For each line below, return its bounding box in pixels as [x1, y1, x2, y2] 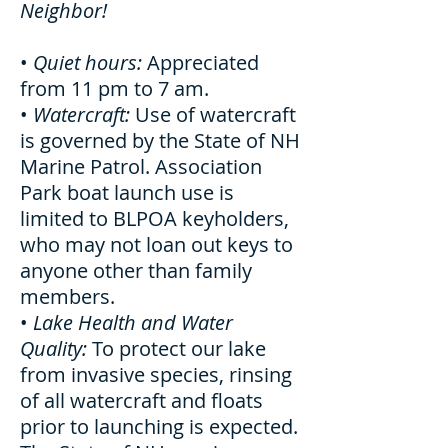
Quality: [20, 335, 87, 362]
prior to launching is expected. [20, 413, 298, 440]
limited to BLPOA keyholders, [20, 205, 289, 232]
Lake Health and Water [28, 309, 233, 336]
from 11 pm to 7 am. [20, 75, 209, 102]
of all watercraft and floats [20, 387, 263, 414]
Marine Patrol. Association [20, 153, 262, 180]
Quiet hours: [33, 49, 142, 76]
